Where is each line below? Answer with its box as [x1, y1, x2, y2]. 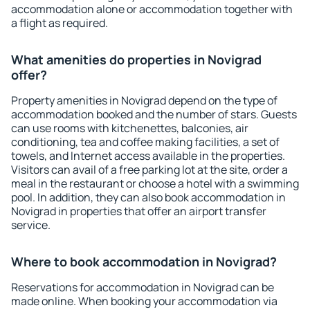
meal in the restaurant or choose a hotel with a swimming [11, 176, 299, 191]
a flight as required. [11, 15, 108, 30]
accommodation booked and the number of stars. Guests [11, 107, 297, 122]
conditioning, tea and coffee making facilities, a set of [11, 134, 280, 149]
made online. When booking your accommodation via [11, 293, 277, 309]
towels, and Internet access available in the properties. [11, 148, 285, 163]
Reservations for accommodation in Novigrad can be [11, 280, 274, 295]
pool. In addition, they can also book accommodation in [11, 190, 286, 205]
